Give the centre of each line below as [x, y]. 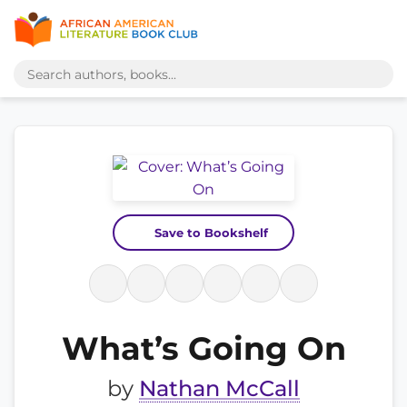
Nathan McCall [219, 388]
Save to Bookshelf [211, 233]
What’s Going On [203, 348]
